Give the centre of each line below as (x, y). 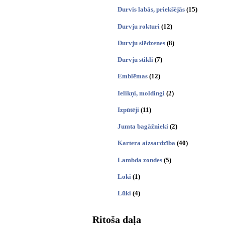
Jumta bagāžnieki (143, 127)
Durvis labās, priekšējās (151, 10)
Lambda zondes (140, 160)
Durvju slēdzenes (141, 43)
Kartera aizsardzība (146, 143)
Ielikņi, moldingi (141, 93)
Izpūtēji (128, 109)
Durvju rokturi (139, 26)
